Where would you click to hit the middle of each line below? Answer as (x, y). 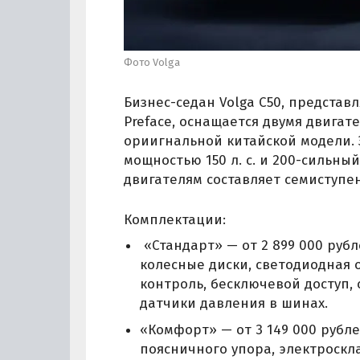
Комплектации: (175, 219)
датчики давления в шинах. (234, 304)
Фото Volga (152, 62)
